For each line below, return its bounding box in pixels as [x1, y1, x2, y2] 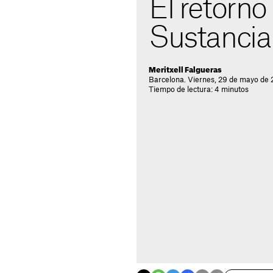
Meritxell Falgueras [149, 66, 222, 74]
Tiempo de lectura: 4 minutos [149, 86, 249, 93]
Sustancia [149, 24, 271, 53]
